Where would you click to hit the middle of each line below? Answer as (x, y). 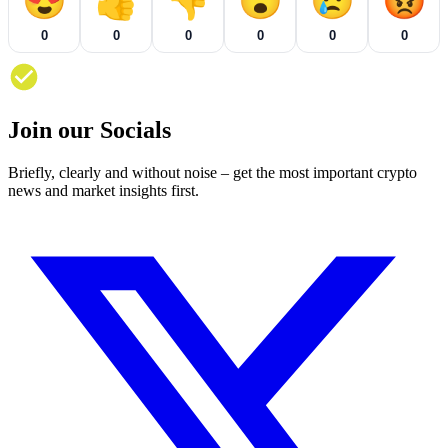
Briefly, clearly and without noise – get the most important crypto (212, 173)
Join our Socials (89, 130)
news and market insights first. (103, 191)
